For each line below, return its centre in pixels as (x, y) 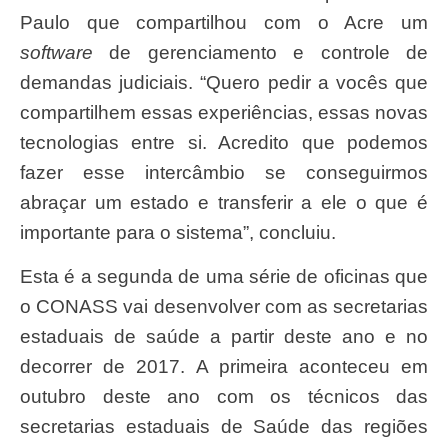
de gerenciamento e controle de (260, 52)
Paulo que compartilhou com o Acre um (224, 22)
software (56, 52)
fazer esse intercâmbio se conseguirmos (224, 172)
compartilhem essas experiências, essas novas (224, 112)
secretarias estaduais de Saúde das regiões (224, 427)
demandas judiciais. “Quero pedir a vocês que (224, 82)
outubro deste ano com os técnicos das (224, 397)
